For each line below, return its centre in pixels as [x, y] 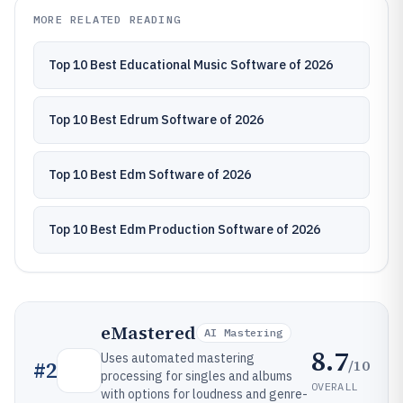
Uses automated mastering [178, 358]
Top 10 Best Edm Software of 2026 [150, 175]
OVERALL [335, 386]
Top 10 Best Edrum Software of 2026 [156, 120]
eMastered [148, 333]
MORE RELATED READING [107, 19]
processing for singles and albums [197, 376]
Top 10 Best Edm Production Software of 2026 [184, 229]
